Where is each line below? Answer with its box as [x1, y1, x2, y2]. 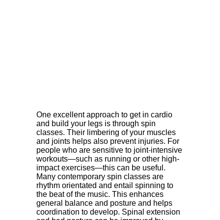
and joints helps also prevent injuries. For [36, 137, 179, 145]
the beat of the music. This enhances [36, 190, 164, 198]
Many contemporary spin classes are [36, 172, 164, 181]
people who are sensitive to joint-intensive [36, 146, 182, 154]
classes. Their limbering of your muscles [36, 128, 176, 137]
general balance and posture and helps [36, 199, 172, 207]
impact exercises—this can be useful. [36, 164, 165, 172]
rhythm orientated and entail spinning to [36, 181, 173, 190]
